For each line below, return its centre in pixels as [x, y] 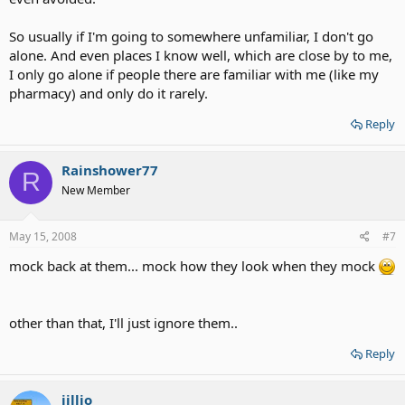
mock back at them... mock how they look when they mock [194, 266]
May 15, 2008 [43, 236]
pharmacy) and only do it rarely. [108, 93]
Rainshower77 [110, 170]
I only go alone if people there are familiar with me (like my [194, 74]
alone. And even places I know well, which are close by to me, [201, 55]
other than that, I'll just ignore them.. [123, 323]
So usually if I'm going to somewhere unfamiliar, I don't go [191, 36]
